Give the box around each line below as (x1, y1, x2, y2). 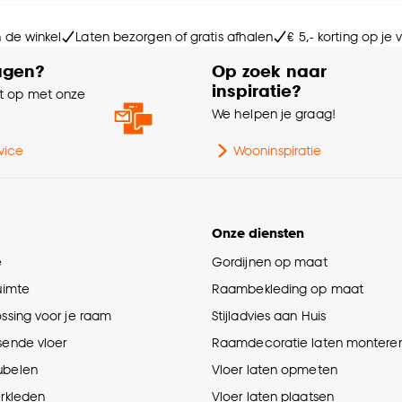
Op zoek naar (212, 60, 327, 82)
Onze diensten (212, 225, 304, 241)
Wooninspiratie (233, 143, 322, 159)
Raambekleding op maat (212, 281, 364, 297)
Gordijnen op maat (212, 254, 328, 270)
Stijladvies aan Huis (212, 308, 326, 324)
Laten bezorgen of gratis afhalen (75, 29, 274, 45)
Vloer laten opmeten (212, 362, 337, 378)
